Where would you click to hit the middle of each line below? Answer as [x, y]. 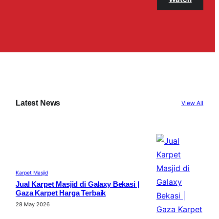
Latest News [38, 103]
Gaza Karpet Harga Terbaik [61, 193]
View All [192, 103]
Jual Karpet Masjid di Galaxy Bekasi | [77, 184]
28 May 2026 [33, 204]
